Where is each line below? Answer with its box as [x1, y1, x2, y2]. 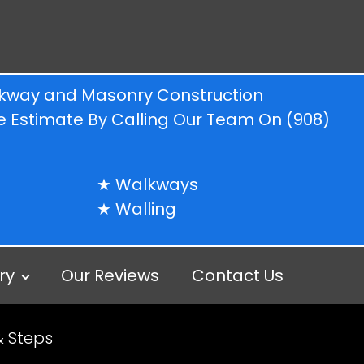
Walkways [115, 173, 198, 196]
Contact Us [192, 264, 284, 287]
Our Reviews [61, 264, 159, 287]
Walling [115, 197, 176, 220]
